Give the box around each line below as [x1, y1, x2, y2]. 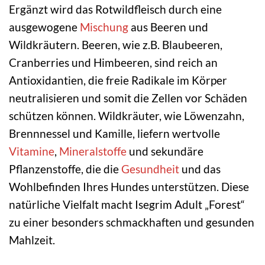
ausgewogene [9, 20, 80, 34]
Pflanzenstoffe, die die [9, 162, 121, 176]
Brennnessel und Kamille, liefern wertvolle [9, 127, 220, 141]
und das [179, 162, 221, 176]
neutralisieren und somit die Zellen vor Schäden [9, 91, 247, 105]
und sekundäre [127, 144, 203, 159]
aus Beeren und [128, 20, 208, 34]
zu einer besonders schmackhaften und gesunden [9, 215, 254, 230]
